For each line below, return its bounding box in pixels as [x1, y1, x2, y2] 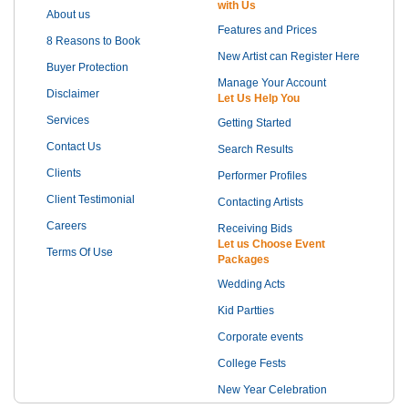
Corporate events [218, 331, 303, 344]
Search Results [218, 143, 293, 157]
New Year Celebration [218, 383, 327, 397]
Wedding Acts [218, 278, 285, 291]
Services [46, 114, 89, 127]
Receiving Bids [218, 222, 292, 236]
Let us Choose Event [218, 238, 325, 251]
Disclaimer [46, 87, 99, 101]
